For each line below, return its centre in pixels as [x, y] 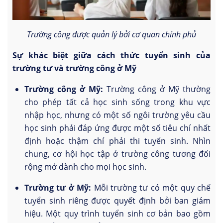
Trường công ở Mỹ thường [157, 89]
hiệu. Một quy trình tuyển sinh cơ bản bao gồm [117, 213]
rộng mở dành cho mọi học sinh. [85, 167]
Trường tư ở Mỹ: [58, 187]
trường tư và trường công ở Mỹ [74, 68]
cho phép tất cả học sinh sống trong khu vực [117, 102]
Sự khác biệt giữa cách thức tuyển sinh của [111, 55]
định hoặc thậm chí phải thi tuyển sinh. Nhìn [117, 141]
